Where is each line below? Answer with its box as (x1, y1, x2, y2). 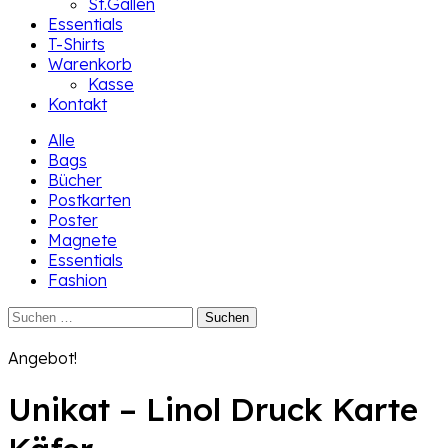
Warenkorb (48, 54, 132, 74)
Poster (48, 210, 98, 230)
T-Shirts (48, 34, 105, 54)
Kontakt (48, 94, 107, 114)
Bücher (48, 170, 102, 190)
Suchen (7, 305, 59, 325)
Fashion (48, 270, 107, 290)
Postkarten (48, 190, 131, 210)
